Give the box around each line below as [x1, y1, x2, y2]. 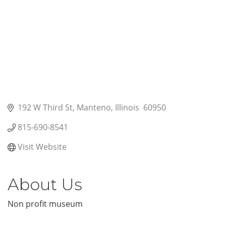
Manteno [77, 102, 111, 114]
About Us [8, 175, 82, 195]
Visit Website [18, 141, 67, 153]
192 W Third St [18, 102, 73, 114]
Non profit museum [8, 198, 83, 210]
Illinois [115, 102, 141, 114]
